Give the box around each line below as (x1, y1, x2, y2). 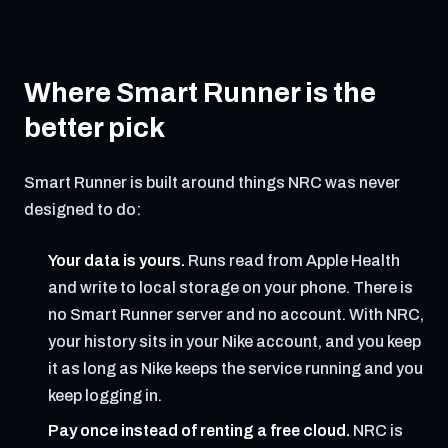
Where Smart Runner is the (24, 77, 376, 108)
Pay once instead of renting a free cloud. (48, 422, 350, 439)
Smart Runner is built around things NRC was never (24, 174, 400, 191)
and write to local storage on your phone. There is (48, 279, 413, 296)
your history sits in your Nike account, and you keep (48, 333, 421, 350)
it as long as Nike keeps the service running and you (48, 360, 423, 377)
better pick (24, 112, 165, 143)
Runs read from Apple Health (185, 252, 400, 269)
